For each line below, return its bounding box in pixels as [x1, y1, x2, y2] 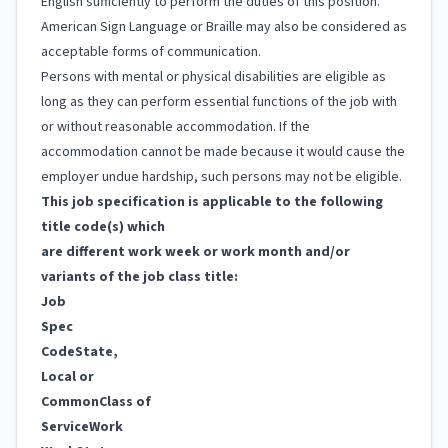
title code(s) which [41, 217, 165, 237]
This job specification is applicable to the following [41, 192, 383, 212]
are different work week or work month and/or [41, 242, 350, 262]
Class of [99, 392, 151, 412]
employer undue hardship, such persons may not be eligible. [41, 167, 402, 187]
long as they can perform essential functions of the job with [41, 92, 397, 112]
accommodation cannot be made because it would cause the [41, 142, 405, 162]
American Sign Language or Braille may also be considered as [41, 17, 407, 37]
